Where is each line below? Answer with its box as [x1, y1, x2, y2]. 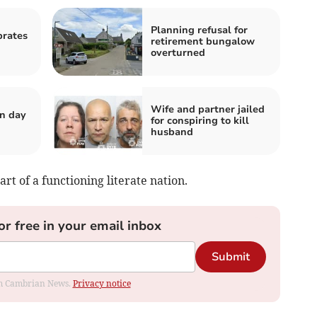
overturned [151, 46, 205, 60]
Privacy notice [72, 278, 131, 289]
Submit [211, 249, 250, 265]
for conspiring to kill [151, 114, 249, 128]
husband [151, 125, 193, 139]
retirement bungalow [151, 35, 255, 49]
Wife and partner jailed [151, 103, 265, 117]
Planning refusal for [151, 23, 248, 38]
